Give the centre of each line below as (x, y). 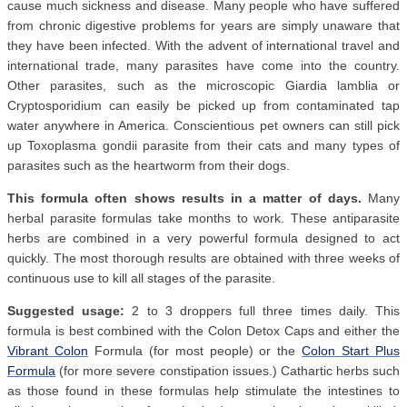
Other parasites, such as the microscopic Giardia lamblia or (203, 86)
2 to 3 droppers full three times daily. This (263, 311)
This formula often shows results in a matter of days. (184, 199)
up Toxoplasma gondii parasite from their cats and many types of (203, 146)
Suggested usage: (66, 311)
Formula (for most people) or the (195, 351)
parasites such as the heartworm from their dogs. (149, 166)
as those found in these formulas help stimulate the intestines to (203, 391)
